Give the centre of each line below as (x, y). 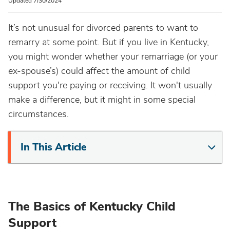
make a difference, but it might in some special (102, 100)
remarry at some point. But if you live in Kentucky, (109, 42)
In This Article (54, 147)
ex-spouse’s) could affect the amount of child (99, 71)
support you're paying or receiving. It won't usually (110, 85)
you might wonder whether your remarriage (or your (113, 56)
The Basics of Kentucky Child (92, 206)
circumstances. (39, 114)
